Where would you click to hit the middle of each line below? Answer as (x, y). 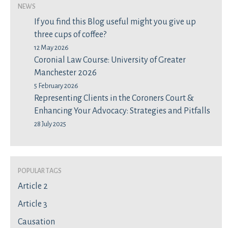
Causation (36, 222)
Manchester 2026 (65, 73)
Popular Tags (40, 170)
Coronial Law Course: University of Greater (110, 60)
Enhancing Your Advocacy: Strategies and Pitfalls (122, 111)
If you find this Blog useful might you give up (115, 22)
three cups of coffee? (70, 35)
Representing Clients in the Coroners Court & (114, 98)
